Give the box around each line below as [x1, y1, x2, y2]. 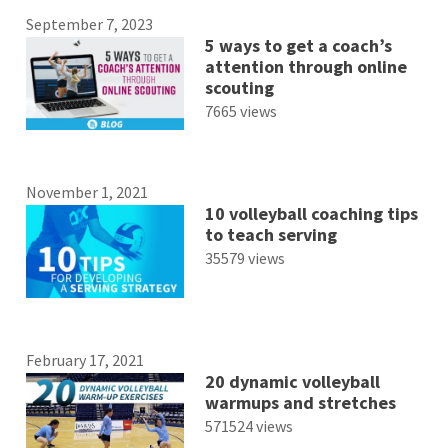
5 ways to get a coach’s [204, 33, 392, 57]
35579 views [204, 247, 285, 268]
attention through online [204, 54, 407, 78]
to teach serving [204, 222, 337, 246]
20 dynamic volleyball [204, 370, 380, 394]
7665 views [204, 100, 277, 121]
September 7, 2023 [26, 13, 154, 34]
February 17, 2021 [26, 350, 145, 371]
